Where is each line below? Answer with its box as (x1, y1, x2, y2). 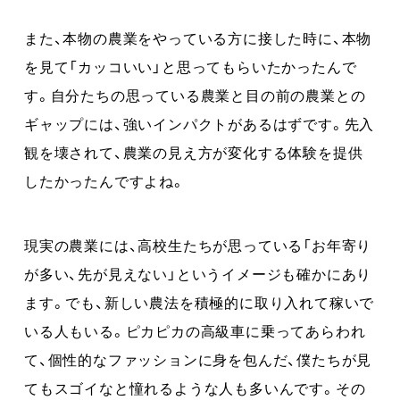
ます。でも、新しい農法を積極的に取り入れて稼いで (24, 290, 375, 312)
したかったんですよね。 (24, 169, 186, 191)
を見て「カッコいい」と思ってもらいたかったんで (24, 54, 357, 77)
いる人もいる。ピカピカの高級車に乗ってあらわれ (24, 319, 366, 341)
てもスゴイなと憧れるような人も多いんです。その (24, 376, 366, 398)
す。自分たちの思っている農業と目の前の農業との (24, 83, 366, 105)
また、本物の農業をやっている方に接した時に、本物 (24, 26, 372, 48)
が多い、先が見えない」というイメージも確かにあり (24, 262, 372, 284)
